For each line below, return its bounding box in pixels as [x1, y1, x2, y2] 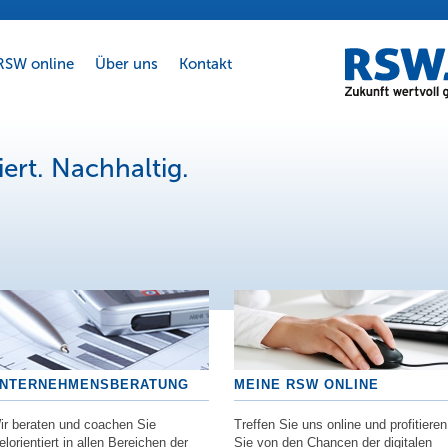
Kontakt [179, 56, 232, 72]
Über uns [95, 56, 158, 72]
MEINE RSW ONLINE [234, 377, 379, 392]
